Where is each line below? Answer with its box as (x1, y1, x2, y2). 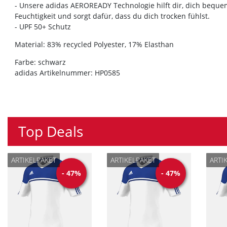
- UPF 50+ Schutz (15, 22, 71, 32)
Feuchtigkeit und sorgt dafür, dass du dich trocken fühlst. (15, 11, 210, 21)
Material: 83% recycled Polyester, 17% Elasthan (15, 40, 174, 50)
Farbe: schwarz (15, 57, 66, 67)
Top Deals (18, 122, 83, 141)
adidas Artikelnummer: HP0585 (15, 68, 122, 78)
